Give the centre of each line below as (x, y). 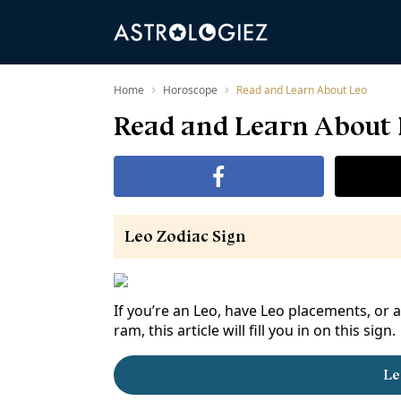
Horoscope (190, 90)
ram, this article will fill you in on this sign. (255, 331)
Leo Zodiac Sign (185, 236)
